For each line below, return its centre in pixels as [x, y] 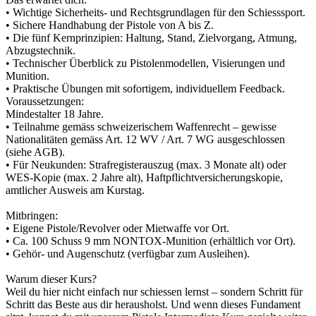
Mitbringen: [32, 215]
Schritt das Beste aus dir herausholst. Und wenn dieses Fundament [153, 304]
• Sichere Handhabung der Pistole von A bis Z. [110, 25]
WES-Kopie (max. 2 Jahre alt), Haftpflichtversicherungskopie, [144, 177]
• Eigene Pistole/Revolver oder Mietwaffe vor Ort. [117, 228]
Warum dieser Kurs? [51, 279]
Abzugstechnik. [41, 50]
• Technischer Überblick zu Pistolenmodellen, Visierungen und [145, 63]
